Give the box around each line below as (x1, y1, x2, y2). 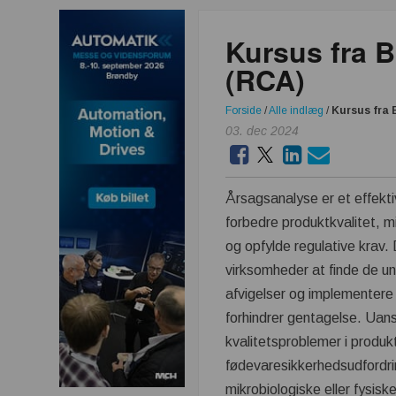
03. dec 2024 (225, 124, 300, 138)
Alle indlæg (269, 104, 324, 117)
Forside (225, 104, 263, 117)
